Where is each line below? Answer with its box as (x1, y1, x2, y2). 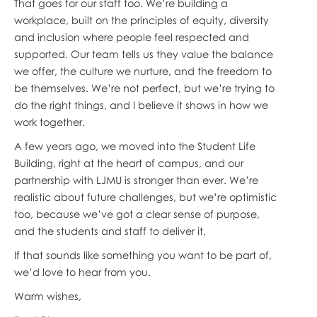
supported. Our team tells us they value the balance (13, 47, 273, 60)
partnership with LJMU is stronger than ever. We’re (13, 173, 258, 186)
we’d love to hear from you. (13, 265, 151, 278)
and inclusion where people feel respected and (13, 30, 249, 43)
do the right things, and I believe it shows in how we (13, 98, 268, 111)
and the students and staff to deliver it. (13, 224, 206, 237)
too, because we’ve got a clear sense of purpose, (13, 207, 260, 220)
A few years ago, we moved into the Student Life (13, 139, 255, 152)
